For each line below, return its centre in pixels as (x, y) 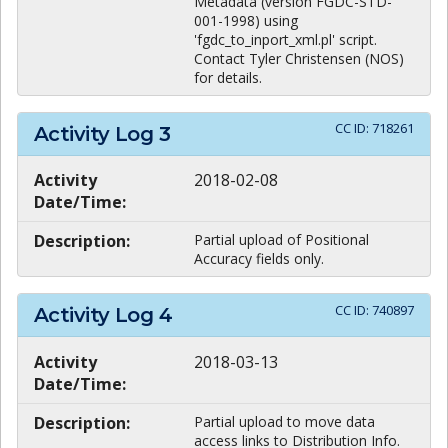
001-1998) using (246, 20)
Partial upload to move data (284, 421)
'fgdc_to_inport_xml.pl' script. (285, 39)
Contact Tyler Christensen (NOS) (299, 58)
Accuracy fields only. (259, 259)
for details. (228, 77)
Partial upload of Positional (281, 240)
